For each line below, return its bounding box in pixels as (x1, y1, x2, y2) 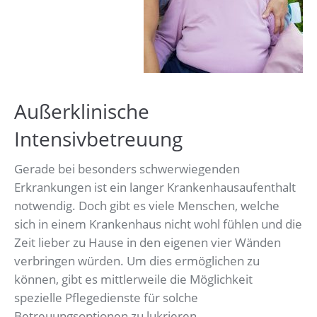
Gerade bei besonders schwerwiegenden (14, 161, 240, 178)
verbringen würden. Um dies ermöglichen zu (14, 253, 260, 270)
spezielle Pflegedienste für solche (14, 289, 198, 306)
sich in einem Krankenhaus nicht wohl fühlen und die (14, 216, 302, 233)
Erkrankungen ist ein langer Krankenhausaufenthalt (14, 179, 296, 196)
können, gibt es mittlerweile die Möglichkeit (14, 271, 253, 288)
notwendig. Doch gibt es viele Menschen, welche (14, 197, 279, 214)
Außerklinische (14, 98, 149, 125)
